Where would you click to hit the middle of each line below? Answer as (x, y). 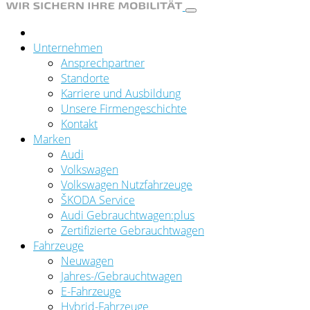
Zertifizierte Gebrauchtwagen (133, 230)
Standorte (85, 78)
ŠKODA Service (98, 200)
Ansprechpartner (103, 63)
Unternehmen (68, 47)
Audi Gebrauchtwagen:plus (128, 215)
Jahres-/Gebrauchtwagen (121, 276)
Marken (52, 139)
